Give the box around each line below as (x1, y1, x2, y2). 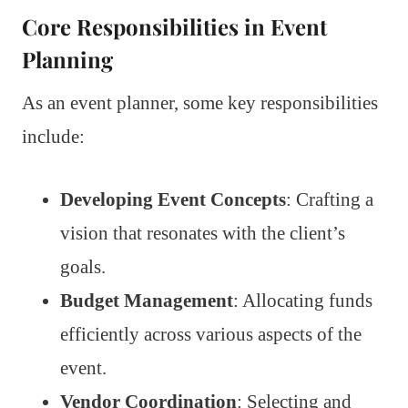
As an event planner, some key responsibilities (22, 91, 378, 114)
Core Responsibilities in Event (22, 11, 327, 41)
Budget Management (60, 289, 233, 311)
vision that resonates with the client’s (60, 221, 345, 244)
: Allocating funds (233, 289, 372, 311)
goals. (60, 255, 106, 278)
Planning (22, 44, 113, 74)
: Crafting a (286, 188, 373, 210)
